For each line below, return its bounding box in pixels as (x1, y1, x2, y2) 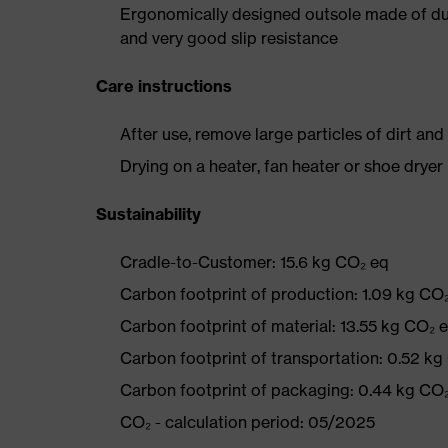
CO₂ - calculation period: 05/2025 (120, 412, 375, 432)
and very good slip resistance (120, 28, 338, 48)
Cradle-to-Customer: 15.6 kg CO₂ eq (120, 252, 389, 272)
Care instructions (96, 76, 232, 96)
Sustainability (96, 204, 201, 224)
